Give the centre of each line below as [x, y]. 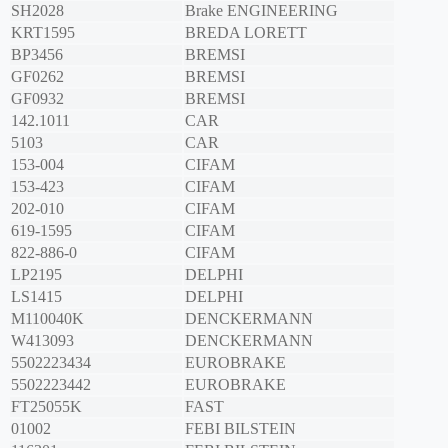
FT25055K [46, 407]
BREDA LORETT [246, 33]
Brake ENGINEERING [261, 11]
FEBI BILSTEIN [240, 429]
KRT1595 [43, 33]
